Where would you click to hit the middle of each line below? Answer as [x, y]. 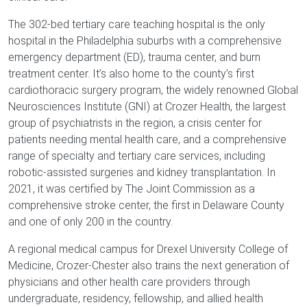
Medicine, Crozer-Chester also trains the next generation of [149, 266]
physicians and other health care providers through [129, 282]
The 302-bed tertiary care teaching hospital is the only [137, 25]
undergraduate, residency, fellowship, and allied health [136, 299]
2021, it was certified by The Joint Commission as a [132, 189]
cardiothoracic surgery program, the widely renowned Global [153, 90]
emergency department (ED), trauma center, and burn [134, 58]
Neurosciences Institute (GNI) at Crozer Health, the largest [147, 107]
